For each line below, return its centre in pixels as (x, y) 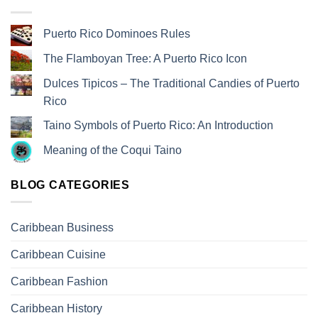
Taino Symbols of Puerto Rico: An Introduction (158, 126)
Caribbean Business (62, 228)
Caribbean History (56, 309)
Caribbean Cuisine (58, 255)
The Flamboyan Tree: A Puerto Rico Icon (145, 58)
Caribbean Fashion (59, 282)
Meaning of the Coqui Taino (113, 150)
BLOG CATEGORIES (70, 185)
